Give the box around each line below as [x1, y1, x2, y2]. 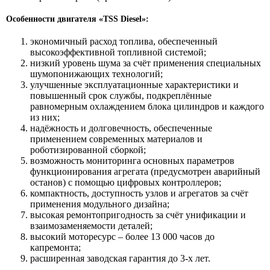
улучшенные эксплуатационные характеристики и [30, 79, 239, 90]
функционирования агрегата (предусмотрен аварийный [30, 166, 260, 177]
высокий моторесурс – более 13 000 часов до [30, 231, 215, 242]
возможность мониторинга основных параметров [30, 155, 234, 166]
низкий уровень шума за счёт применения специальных [30, 57, 261, 68]
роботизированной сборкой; [30, 144, 146, 155]
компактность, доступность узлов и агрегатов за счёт [30, 187, 248, 198]
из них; [30, 111, 60, 122]
